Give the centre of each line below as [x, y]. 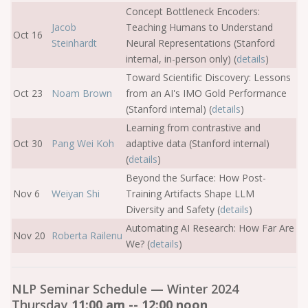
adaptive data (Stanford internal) [198, 143]
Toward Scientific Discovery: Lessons [208, 77]
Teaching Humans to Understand [199, 27]
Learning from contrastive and [193, 128]
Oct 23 [28, 93]
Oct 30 [28, 143]
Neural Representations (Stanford [200, 43]
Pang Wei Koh [83, 143]
